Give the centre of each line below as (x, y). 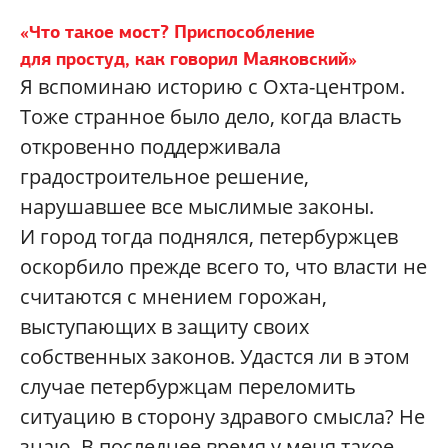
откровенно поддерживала (150, 147)
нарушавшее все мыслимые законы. (197, 207)
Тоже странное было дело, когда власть (211, 117)
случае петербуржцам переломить (188, 387)
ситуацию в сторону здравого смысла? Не (222, 417)
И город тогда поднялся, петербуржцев (209, 237)
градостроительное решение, (164, 177)
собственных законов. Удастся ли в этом (215, 357)
